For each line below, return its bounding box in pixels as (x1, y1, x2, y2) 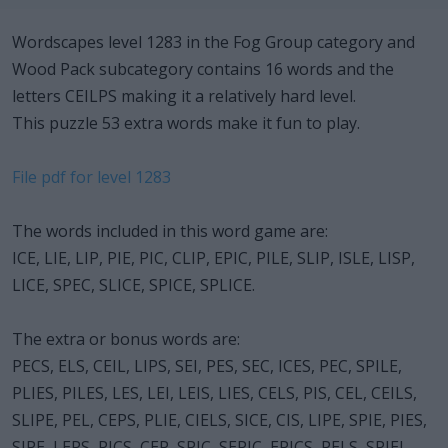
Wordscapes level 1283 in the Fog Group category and (12, 30, 415, 53)
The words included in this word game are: (12, 219, 328, 242)
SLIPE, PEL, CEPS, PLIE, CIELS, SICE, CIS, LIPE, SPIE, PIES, (12, 408, 427, 431)
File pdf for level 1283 (12, 165, 171, 188)
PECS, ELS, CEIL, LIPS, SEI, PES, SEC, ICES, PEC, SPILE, (12, 354, 402, 377)
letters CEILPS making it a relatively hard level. (12, 84, 356, 107)
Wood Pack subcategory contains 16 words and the (12, 57, 394, 80)
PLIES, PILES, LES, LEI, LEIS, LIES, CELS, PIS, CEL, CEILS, (12, 381, 417, 404)
